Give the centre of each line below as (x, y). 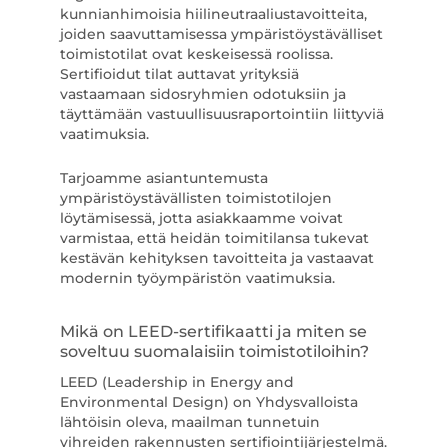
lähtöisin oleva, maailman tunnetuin (189, 422)
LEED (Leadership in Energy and (176, 382)
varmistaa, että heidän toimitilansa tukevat (214, 238)
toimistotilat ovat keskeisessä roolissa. (196, 54)
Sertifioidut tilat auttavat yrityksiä (179, 74)
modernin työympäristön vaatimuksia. (197, 278)
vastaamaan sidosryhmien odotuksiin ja (202, 94)
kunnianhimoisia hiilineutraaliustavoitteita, (213, 14)
